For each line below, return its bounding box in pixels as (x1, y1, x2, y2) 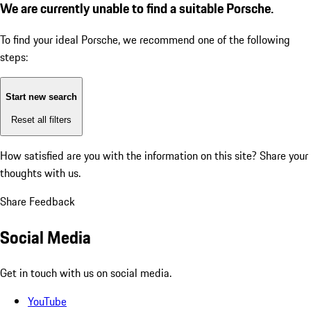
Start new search (6, 92, 77, 103)
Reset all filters (11, 114, 72, 125)
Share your (260, 147, 308, 165)
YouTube (28, 292, 67, 310)
